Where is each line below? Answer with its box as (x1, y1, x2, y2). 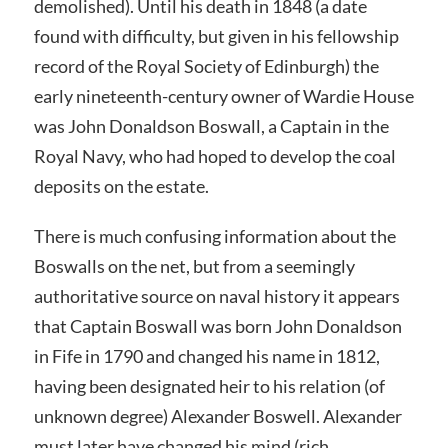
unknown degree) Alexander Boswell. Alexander (33, 404, 402, 427)
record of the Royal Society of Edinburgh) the (33, 55, 379, 78)
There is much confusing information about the (33, 224, 396, 247)
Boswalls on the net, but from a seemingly (33, 254, 355, 277)
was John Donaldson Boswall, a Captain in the (33, 115, 389, 138)
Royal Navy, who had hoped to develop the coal (33, 145, 396, 168)
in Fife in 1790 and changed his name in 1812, (33, 344, 380, 367)
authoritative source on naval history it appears (33, 284, 400, 307)
